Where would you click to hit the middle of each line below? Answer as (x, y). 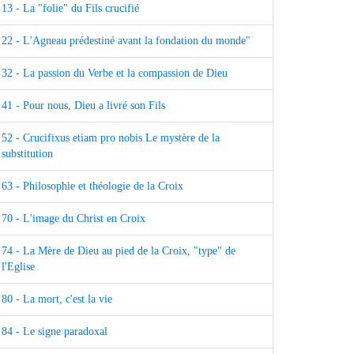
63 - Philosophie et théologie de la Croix (92, 186)
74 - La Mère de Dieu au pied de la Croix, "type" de (119, 251)
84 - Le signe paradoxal (55, 332)
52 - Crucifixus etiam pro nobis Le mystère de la (111, 138)
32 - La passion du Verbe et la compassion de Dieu (115, 73)
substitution (27, 154)
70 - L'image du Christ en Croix (73, 219)
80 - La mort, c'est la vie (57, 299)
